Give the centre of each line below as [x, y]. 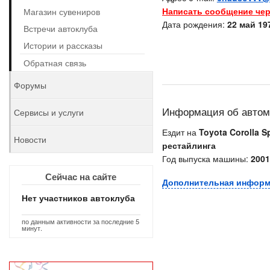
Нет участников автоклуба [78, 198]
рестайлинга [189, 145]
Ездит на [180, 132]
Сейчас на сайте [81, 177]
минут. [32, 228]
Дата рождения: [194, 24]
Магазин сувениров [62, 11]
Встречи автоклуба [61, 28]
